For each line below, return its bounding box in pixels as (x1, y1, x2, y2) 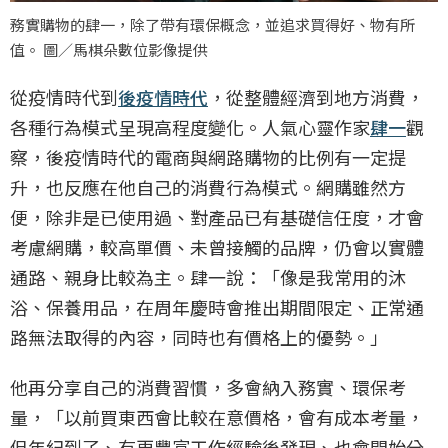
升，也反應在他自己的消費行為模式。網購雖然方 (10, 174, 406, 201)
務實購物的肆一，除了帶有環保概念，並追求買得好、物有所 (10, 14, 415, 36)
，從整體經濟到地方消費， (208, 84, 424, 111)
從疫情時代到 (10, 84, 118, 111)
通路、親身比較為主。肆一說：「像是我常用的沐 (10, 264, 406, 291)
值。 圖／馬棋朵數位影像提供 (10, 39, 208, 61)
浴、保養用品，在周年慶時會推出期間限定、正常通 (10, 294, 424, 321)
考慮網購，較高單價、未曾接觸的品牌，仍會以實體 (10, 234, 424, 261)
